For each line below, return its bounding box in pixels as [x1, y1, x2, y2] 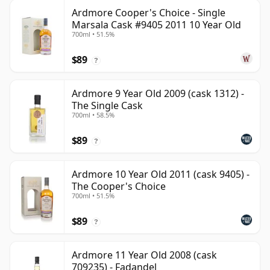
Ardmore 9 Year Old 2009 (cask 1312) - [72, 87, 244, 101]
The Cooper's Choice [72, 180, 166, 193]
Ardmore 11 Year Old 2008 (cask [72, 248, 217, 262]
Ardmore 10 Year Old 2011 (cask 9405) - [72, 168, 250, 181]
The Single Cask [72, 99, 143, 113]
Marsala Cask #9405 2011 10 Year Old [72, 18, 241, 32]
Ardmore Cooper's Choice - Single [72, 6, 225, 20]
